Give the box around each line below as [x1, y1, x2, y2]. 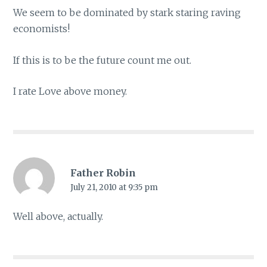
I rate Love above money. [13, 85, 128, 98]
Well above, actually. [13, 210, 104, 222]
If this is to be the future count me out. [13, 54, 192, 66]
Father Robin [70, 166, 136, 179]
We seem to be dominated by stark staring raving [13, 7, 241, 19]
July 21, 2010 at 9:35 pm [70, 182, 158, 193]
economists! [13, 23, 70, 35]
